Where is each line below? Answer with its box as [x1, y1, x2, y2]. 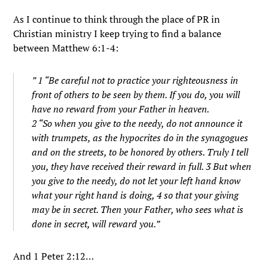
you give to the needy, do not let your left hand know [32, 174, 241, 187]
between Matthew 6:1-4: [13, 41, 119, 54]
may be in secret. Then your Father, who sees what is [32, 203, 244, 216]
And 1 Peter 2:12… [13, 249, 95, 263]
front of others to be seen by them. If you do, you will [32, 88, 240, 101]
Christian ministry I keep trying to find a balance [13, 27, 222, 40]
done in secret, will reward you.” [32, 217, 160, 230]
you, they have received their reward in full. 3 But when [32, 160, 252, 173]
